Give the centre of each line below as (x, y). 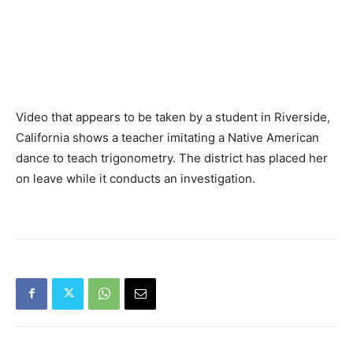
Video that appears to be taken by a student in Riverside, (173, 117)
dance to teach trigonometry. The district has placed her (172, 158)
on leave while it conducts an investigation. (136, 178)
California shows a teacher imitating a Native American (167, 137)
